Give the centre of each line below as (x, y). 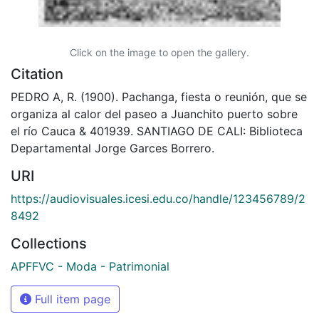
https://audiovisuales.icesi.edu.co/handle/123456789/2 (158, 198)
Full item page (71, 299)
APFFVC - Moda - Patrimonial (90, 266)
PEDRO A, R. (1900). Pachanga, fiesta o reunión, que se (159, 96)
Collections (49, 243)
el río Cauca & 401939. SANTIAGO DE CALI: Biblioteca (157, 131)
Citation (37, 74)
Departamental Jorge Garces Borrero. (113, 148)
